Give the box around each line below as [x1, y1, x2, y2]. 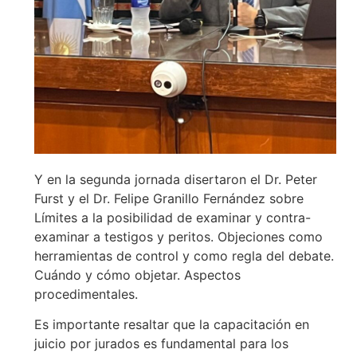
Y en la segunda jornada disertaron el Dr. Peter [33, 171, 317, 187]
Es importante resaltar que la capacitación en [33, 316, 309, 332]
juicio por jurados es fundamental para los [33, 335, 288, 351]
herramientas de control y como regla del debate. [33, 247, 334, 264]
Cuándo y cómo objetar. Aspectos [33, 266, 241, 283]
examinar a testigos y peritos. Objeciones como [33, 228, 323, 245]
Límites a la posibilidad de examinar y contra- [33, 209, 311, 226]
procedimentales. [33, 285, 138, 302]
